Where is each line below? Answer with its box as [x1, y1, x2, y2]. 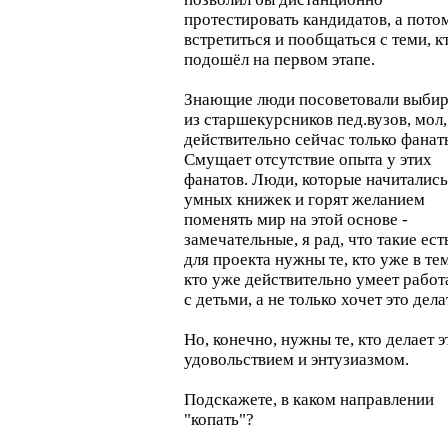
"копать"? [184, 410, 254, 429]
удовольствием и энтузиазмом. [184, 350, 409, 369]
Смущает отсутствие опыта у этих [184, 150, 432, 169]
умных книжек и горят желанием [184, 190, 425, 209]
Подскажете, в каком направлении [184, 390, 434, 409]
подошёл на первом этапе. [184, 50, 375, 69]
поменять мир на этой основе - [184, 210, 408, 229]
